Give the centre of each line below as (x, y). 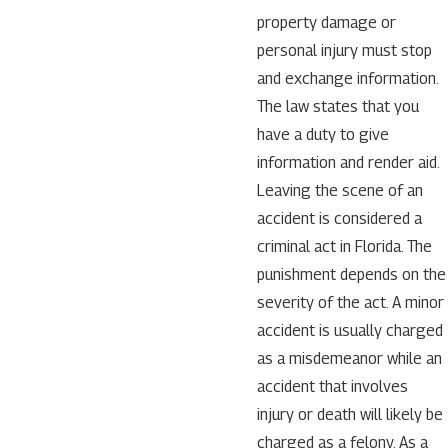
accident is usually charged (349, 330)
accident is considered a (339, 218)
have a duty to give (322, 134)
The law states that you (337, 106)
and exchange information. (347, 78)
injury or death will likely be (349, 414)
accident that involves (332, 386)
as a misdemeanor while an (349, 358)
